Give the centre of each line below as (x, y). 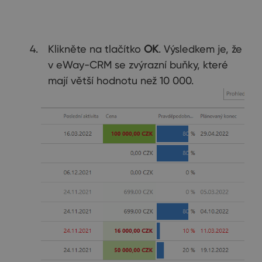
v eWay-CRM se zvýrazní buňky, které (138, 65)
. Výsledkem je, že (200, 49)
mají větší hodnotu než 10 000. (121, 81)
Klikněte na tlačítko (96, 49)
